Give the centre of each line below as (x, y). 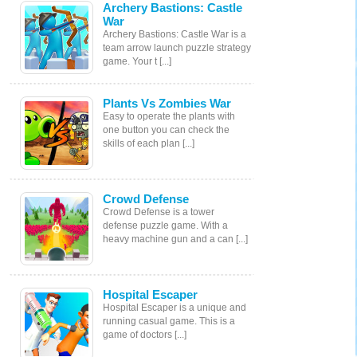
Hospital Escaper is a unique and (175, 307)
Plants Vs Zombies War (167, 103)
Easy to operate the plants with (169, 116)
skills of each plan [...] (149, 143)
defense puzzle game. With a (165, 225)
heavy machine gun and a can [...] (175, 239)
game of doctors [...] (180, 334)
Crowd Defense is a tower (159, 212)
